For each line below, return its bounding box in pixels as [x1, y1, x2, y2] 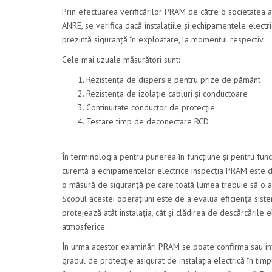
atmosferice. [62, 221, 107, 233]
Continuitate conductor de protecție [86, 102, 215, 114]
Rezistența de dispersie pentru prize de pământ [86, 74, 260, 86]
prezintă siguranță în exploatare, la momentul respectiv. [62, 34, 265, 46]
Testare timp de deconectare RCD [86, 116, 209, 127]
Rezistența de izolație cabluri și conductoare [86, 88, 248, 100]
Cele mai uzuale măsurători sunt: [62, 54, 180, 66]
